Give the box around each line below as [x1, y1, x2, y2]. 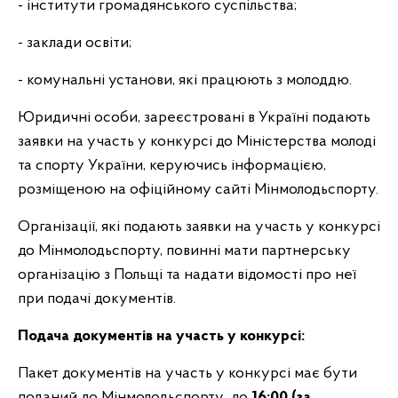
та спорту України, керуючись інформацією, [18, 157, 326, 174]
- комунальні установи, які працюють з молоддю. [18, 72, 352, 89]
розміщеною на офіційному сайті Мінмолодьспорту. [18, 181, 378, 198]
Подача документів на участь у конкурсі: [18, 328, 308, 345]
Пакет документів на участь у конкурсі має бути [18, 365, 357, 382]
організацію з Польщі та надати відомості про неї [18, 267, 356, 283]
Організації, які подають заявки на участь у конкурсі [18, 219, 380, 235]
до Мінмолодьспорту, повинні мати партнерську [18, 243, 351, 259]
